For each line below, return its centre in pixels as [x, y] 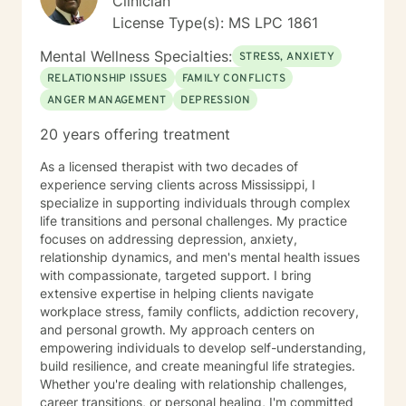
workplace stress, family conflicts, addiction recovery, [199, 311]
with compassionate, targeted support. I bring [157, 275]
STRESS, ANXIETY [287, 57]
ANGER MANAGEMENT [107, 101]
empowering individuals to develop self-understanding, [203, 348]
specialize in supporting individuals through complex [195, 203]
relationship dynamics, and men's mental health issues [200, 257]
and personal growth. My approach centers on [177, 329]
